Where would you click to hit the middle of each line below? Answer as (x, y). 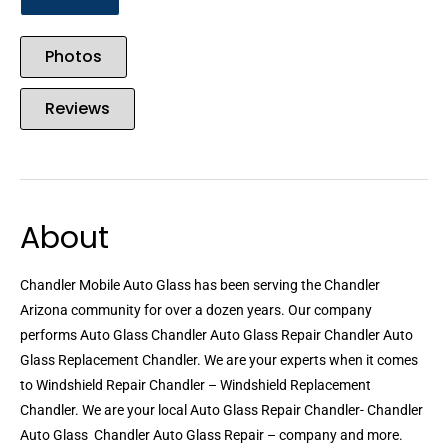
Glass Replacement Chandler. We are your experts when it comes (219, 360)
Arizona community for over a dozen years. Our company (196, 310)
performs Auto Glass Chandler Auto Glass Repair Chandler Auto (216, 335)
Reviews (77, 109)
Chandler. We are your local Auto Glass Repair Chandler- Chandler (221, 410)
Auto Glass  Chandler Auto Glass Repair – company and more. (211, 435)
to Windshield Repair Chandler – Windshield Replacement (195, 385)
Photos (73, 57)
